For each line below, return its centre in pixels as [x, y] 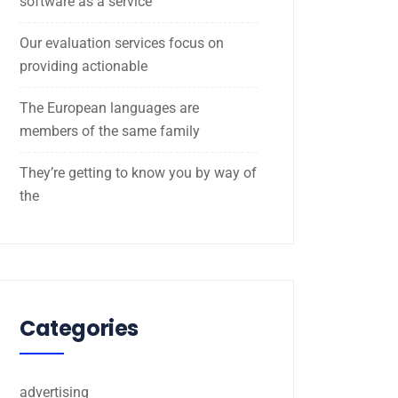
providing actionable [84, 66]
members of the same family [110, 131]
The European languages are [109, 107]
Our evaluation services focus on [122, 43]
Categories [79, 328]
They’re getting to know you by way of [138, 172]
